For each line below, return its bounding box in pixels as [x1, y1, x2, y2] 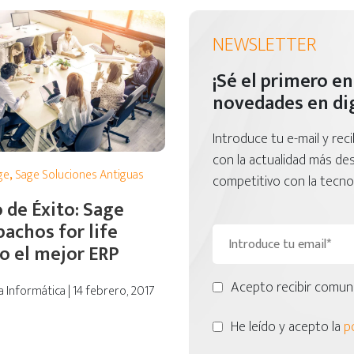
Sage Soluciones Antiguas [15, 164, 144, 186]
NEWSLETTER [213, 29, 316, 61]
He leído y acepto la [231, 315, 344, 339]
